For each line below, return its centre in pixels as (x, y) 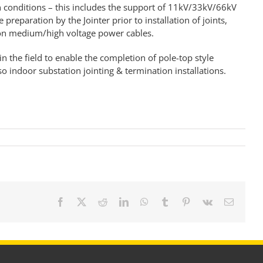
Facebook (83, 202)
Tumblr (183, 202)
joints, (215, 20)
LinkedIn (145, 202)
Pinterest (206, 202)
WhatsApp (168, 202)
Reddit (119, 202)
